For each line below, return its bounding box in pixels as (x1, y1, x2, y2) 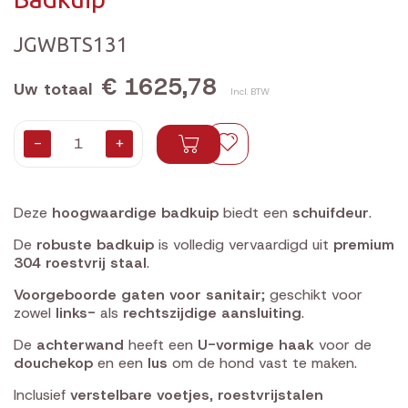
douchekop (14, 353, 93, 372)
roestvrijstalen (218, 385, 323, 404)
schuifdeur (292, 203, 369, 222)
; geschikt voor (261, 285, 362, 304)
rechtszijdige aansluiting (123, 303, 301, 322)
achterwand (36, 335, 124, 354)
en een (93, 353, 148, 372)
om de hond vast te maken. (168, 353, 357, 372)
